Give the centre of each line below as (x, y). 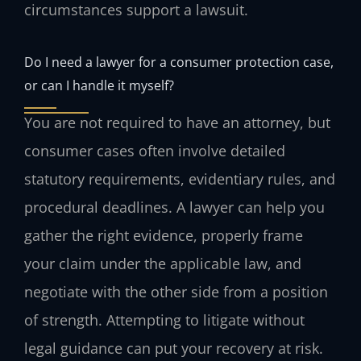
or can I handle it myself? (99, 85)
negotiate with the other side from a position (176, 291)
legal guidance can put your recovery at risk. (174, 348)
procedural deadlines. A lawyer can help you (174, 207)
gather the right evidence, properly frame (164, 235)
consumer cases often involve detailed (155, 150)
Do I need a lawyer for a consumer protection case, (179, 61)
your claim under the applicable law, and (163, 263)
